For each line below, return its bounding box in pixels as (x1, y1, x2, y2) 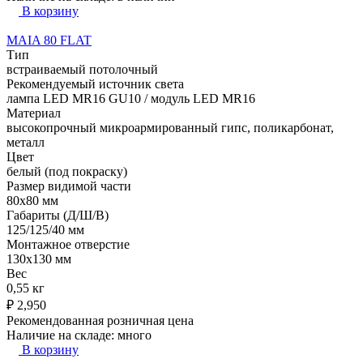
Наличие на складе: (6, 327, 117, 342)
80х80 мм (6, 193, 58, 207)
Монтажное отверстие (6, 237, 130, 251)
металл (6, 135, 45, 149)
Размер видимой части (6, 178, 131, 193)
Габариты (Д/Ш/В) (6, 207, 109, 222)
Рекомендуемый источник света (6, 76, 184, 91)
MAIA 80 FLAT (6, 32, 92, 47)
